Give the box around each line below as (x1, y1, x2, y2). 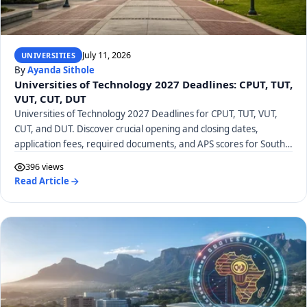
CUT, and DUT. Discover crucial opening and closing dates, (14, 123, 258, 136)
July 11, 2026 (82, 49, 131, 61)
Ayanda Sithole (27, 64, 95, 77)
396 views (25, 161, 64, 173)
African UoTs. (14, 153, 71, 166)
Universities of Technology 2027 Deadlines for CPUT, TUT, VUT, (14, 108, 278, 121)
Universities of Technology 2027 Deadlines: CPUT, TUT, (14, 77, 293, 92)
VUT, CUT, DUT (14, 92, 86, 106)
